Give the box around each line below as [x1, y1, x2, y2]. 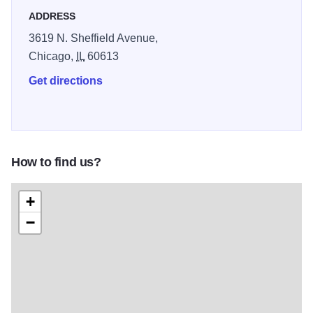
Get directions [29, 75, 103, 87]
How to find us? [11, 155, 101, 170]
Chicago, [29, 50, 76, 63]
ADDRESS [29, 10, 75, 22]
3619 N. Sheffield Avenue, [29, 32, 158, 45]
